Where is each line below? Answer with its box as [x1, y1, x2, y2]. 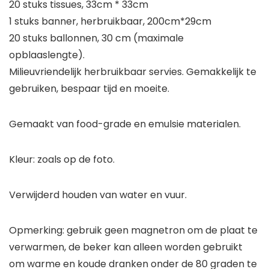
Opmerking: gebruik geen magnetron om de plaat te [9, 223, 258, 238]
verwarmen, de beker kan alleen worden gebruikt [9, 240, 243, 255]
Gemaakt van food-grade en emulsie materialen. [9, 117, 241, 131]
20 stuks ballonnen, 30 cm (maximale [9, 31, 184, 46]
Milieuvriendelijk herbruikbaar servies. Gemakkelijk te [9, 65, 256, 79]
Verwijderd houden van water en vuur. [9, 188, 187, 202]
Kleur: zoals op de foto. [9, 153, 115, 167]
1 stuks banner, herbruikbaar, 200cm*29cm [9, 14, 211, 29]
